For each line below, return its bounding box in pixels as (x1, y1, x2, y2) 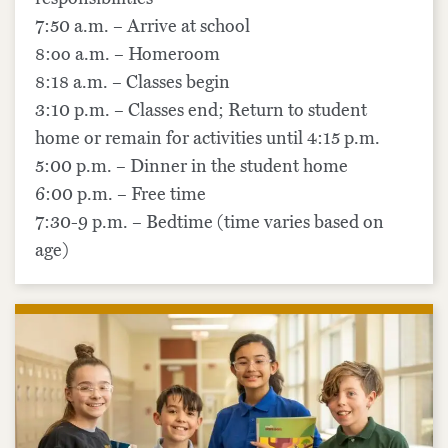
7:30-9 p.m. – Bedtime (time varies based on (35, 210, 384, 233)
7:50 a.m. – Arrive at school (35, 14, 250, 37)
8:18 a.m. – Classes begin (35, 70, 230, 93)
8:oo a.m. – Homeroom (35, 42, 220, 65)
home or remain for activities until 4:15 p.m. (35, 126, 380, 149)
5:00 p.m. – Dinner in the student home (35, 154, 348, 177)
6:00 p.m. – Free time (35, 182, 206, 205)
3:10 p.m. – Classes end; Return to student (35, 98, 367, 121)
